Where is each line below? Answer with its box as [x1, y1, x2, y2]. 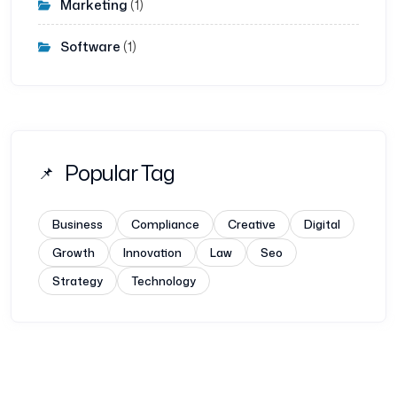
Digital [304, 216, 340, 233]
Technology [131, 273, 196, 290]
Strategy [52, 273, 103, 290]
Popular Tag [65, 158, 175, 189]
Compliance [131, 216, 199, 233]
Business [52, 216, 103, 233]
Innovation [123, 245, 182, 261]
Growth [52, 245, 95, 261]
